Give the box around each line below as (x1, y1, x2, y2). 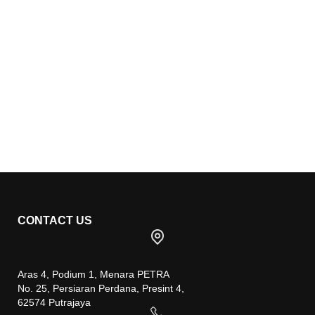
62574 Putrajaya (18, 297, 91, 308)
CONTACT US (18, 214, 92, 226)
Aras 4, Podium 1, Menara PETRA (18, 269, 169, 280)
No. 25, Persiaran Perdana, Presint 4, (18, 283, 184, 294)
